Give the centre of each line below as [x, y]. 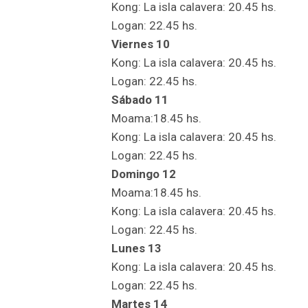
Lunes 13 [136, 248]
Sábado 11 [140, 99]
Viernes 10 [141, 44]
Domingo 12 [144, 174]
